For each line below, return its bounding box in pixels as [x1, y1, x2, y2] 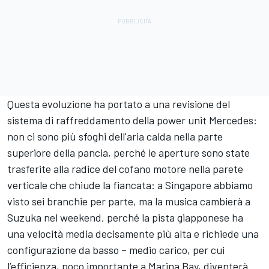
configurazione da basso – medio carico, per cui [7, 243, 225, 256]
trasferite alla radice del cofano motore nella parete [7, 162, 243, 175]
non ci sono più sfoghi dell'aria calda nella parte [7, 129, 223, 143]
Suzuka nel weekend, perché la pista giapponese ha [7, 210, 243, 224]
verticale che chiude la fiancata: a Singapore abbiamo [7, 178, 253, 192]
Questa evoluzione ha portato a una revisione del [7, 97, 230, 110]
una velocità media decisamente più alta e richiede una [7, 226, 259, 240]
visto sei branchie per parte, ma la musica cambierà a [7, 194, 250, 208]
